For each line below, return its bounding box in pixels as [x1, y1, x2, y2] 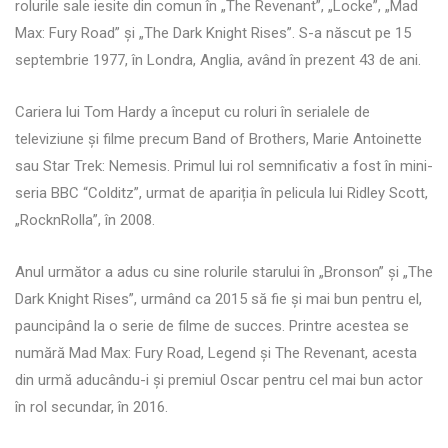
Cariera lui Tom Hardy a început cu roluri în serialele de [15, 102, 370, 121]
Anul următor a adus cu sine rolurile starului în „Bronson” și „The [15, 262, 433, 281]
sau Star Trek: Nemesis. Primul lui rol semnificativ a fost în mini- [15, 156, 433, 175]
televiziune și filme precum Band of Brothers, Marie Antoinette [15, 129, 422, 148]
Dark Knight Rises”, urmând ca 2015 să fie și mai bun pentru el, [15, 289, 422, 308]
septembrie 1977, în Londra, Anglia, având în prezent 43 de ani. [15, 50, 421, 69]
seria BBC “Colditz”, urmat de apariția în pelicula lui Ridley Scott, [15, 183, 428, 202]
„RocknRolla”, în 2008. [15, 210, 155, 229]
